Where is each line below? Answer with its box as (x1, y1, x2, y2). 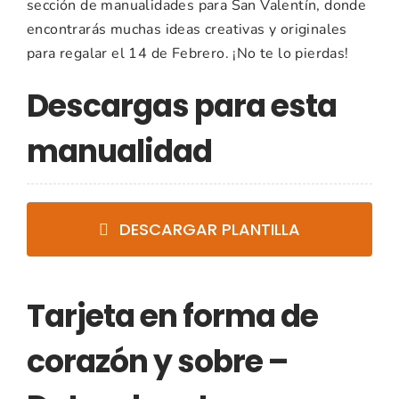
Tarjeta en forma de (27, 295, 318, 338)
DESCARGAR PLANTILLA (119, 218, 301, 241)
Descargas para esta (27, 85, 337, 128)
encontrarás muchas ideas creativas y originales (27, 20, 347, 40)
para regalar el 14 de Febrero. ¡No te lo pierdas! (27, 44, 349, 64)
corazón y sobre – (27, 340, 288, 384)
